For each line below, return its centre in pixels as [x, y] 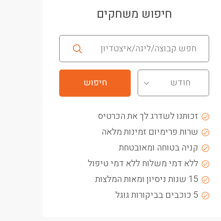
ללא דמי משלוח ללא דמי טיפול [143, 164]
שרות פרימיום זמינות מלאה [150, 132]
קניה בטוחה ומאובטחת [159, 148]
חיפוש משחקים [134, 14]
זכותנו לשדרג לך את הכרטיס [148, 116]
